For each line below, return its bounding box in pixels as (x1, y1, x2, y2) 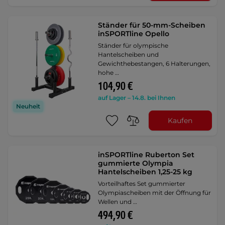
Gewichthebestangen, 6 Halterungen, (98, 60, 211, 67)
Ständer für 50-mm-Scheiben (98, 21, 206, 30)
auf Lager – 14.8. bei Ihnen (98, 94, 176, 101)
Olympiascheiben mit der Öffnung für (98, 189, 211, 196)
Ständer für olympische (98, 42, 169, 49)
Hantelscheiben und (98, 51, 159, 58)
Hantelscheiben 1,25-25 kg (98, 167, 193, 176)
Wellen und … (98, 198, 138, 205)
